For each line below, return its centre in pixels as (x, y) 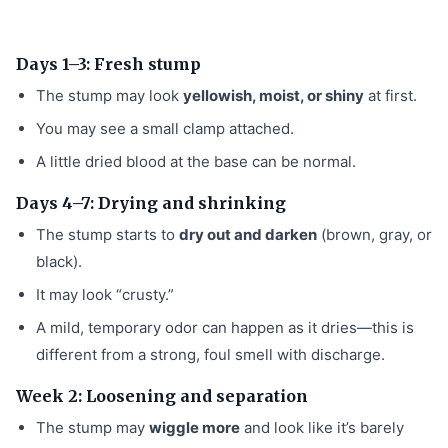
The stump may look (109, 95)
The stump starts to (107, 234)
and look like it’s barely (322, 427)
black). (59, 261)
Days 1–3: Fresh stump (108, 63)
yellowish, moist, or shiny (273, 95)
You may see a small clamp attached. (165, 128)
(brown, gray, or (374, 234)
